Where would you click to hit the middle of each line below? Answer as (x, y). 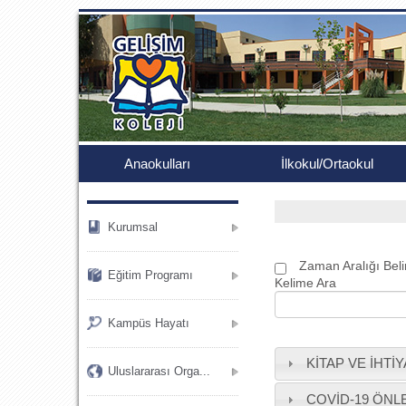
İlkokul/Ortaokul (327, 164)
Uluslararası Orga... (159, 371)
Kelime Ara (305, 282)
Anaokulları (157, 164)
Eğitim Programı (150, 275)
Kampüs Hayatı (149, 323)
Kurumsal (133, 227)
